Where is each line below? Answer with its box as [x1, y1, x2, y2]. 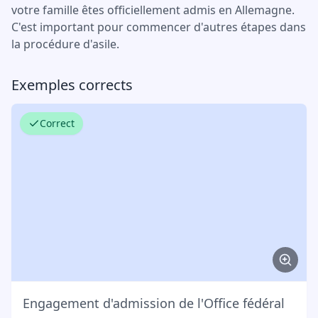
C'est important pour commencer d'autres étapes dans [11, 19, 306, 35]
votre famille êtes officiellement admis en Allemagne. [11, 2, 295, 18]
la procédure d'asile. [11, 36, 119, 53]
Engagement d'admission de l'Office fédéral [23, 294, 285, 312]
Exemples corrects [11, 75, 133, 95]
